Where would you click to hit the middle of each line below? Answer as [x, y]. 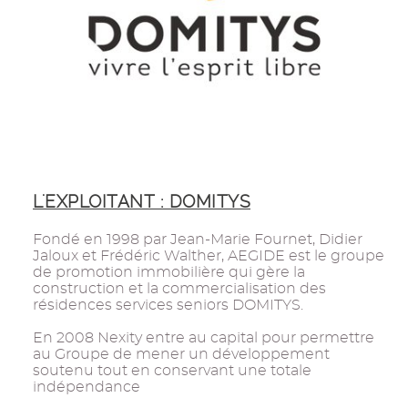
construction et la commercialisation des [179, 288]
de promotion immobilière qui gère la [169, 272]
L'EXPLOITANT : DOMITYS [142, 201]
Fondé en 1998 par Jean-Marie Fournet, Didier [198, 239]
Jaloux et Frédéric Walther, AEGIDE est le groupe [209, 255]
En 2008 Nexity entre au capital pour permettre [204, 337]
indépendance [87, 387]
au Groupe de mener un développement [181, 354]
